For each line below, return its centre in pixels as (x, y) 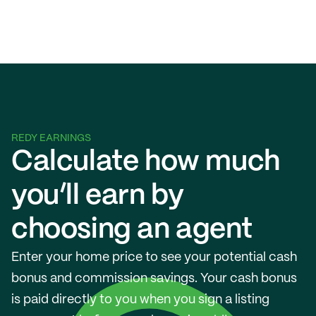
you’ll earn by (98, 196)
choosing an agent (132, 230)
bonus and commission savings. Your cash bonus (154, 279)
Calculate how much (146, 162)
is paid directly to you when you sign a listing (140, 300)
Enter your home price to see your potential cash (154, 257)
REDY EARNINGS (51, 138)
